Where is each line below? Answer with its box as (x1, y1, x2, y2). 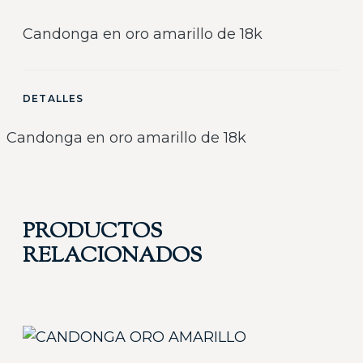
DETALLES (23, 92, 84, 105)
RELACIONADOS (23, 241, 203, 271)
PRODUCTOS (23, 217, 163, 247)
